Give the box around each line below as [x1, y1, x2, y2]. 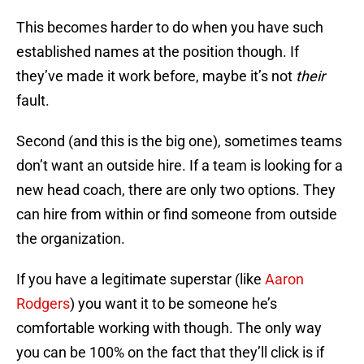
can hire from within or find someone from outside [16, 206, 337, 223]
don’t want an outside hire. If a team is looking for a [16, 157, 343, 175]
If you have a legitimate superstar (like [16, 271, 265, 288]
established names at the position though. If [16, 43, 299, 61]
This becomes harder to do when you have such [16, 19, 323, 37]
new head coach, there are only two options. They [16, 181, 336, 199]
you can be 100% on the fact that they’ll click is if [16, 344, 324, 362]
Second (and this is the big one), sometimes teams [16, 132, 342, 150]
